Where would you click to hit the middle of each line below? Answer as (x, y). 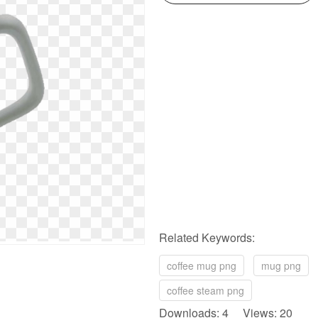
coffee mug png (202, 265)
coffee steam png (205, 290)
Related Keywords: (207, 237)
